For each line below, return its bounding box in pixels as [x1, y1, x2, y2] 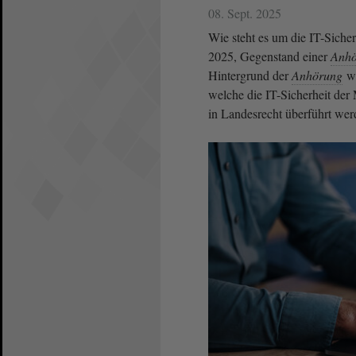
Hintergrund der [208, 67, 292, 84]
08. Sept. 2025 [208, 5, 281, 22]
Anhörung [292, 67, 342, 84]
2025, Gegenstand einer [208, 48, 331, 65]
